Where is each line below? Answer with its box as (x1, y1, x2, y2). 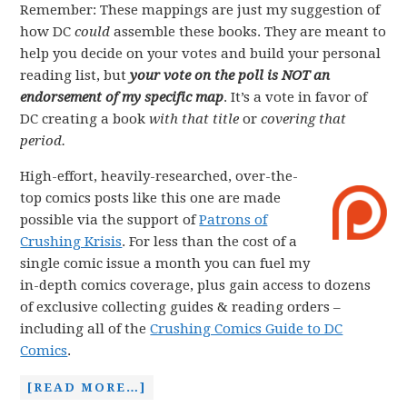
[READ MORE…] (27, 381, 147, 394)
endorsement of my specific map (20, 89, 224, 105)
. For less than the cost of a (122, 233, 298, 250)
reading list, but (20, 67, 131, 84)
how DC (20, 24, 75, 40)
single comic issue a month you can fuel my (20, 255, 311, 272)
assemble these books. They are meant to (110, 24, 387, 40)
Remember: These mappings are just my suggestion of (20, 2, 381, 18)
